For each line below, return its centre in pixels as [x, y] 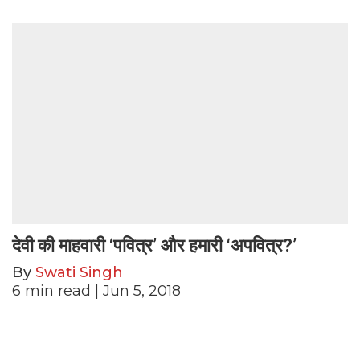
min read [58, 291]
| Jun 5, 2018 [136, 291]
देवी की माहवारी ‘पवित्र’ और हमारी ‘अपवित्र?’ [154, 246]
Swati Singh [79, 273]
